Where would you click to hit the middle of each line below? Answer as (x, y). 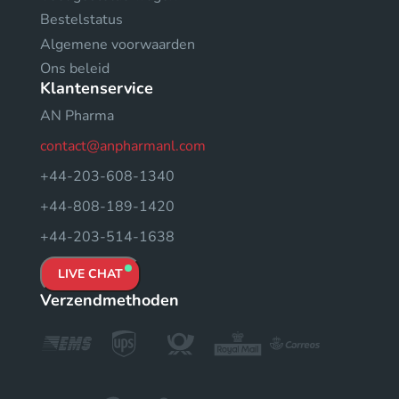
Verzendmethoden (110, 301)
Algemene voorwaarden (118, 44)
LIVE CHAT (90, 274)
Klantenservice (97, 89)
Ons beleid (75, 69)
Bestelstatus (81, 20)
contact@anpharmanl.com (123, 147)
